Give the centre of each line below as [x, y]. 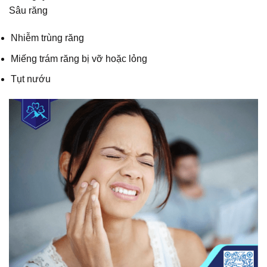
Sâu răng [28, 11]
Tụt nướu [31, 79]
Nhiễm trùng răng [48, 38]
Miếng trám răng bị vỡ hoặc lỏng [79, 58]
